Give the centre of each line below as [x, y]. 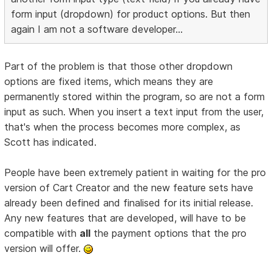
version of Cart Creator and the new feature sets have [129, 188]
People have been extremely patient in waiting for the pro [135, 173]
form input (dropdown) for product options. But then [131, 14]
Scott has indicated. [51, 142]
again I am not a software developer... [97, 29]
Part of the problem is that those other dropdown [119, 66]
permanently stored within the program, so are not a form [135, 97]
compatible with [42, 233]
